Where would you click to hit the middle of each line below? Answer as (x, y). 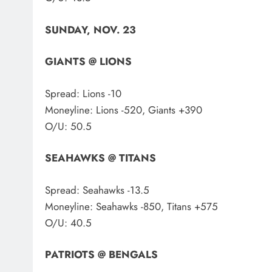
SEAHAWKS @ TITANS (100, 158)
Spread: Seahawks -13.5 (97, 190)
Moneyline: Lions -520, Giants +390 (124, 110)
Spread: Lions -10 (83, 93)
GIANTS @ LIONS (88, 62)
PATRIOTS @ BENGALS (101, 255)
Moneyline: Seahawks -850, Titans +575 (131, 206)
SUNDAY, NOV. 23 (90, 29)
